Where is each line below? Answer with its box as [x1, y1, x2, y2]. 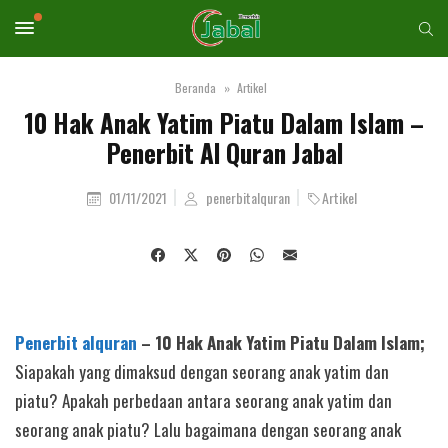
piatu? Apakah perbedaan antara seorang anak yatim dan [15, 388, 392, 413]
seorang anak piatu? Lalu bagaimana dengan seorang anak [15, 417, 401, 442]
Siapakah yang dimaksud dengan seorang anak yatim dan [15, 359, 389, 384]
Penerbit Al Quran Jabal [105, 134, 343, 171]
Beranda [174, 79, 216, 96]
